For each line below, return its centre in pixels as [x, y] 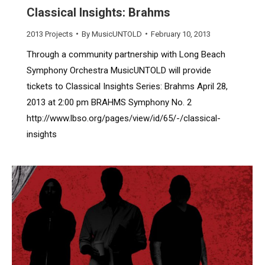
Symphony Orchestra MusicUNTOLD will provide [119, 70]
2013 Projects [50, 34]
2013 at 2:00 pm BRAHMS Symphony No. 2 [109, 102]
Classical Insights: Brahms [98, 12]
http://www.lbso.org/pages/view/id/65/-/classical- [124, 118]
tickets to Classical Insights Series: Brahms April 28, [127, 86]
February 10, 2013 [181, 34]
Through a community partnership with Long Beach [126, 54]
